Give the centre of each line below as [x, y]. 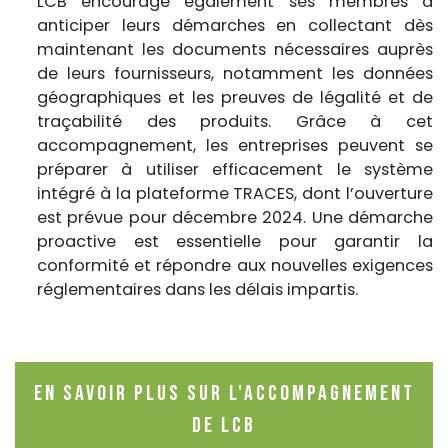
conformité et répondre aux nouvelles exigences [235, 265]
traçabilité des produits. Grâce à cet [235, 121]
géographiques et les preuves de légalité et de [235, 97]
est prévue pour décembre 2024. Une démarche [235, 217]
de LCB [224, 425]
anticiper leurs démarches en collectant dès [235, 25]
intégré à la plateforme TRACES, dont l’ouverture [235, 193]
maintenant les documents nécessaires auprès [235, 49]
